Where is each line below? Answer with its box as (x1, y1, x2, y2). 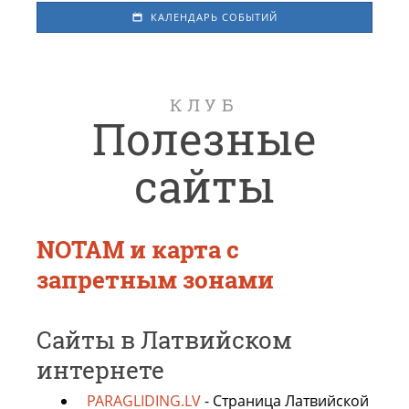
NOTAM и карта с (37, 233, 239, 266)
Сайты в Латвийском (37, 323, 292, 356)
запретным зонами (37, 263, 274, 296)
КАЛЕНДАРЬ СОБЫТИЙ (146, 10, 278, 24)
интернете (37, 353, 164, 386)
